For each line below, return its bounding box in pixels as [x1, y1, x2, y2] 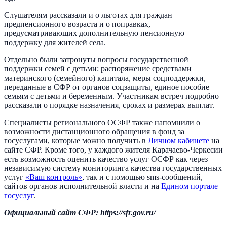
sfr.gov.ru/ [123, 208, 156, 217]
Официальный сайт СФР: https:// [4, 208, 123, 217]
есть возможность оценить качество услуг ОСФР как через [4, 154, 208, 163]
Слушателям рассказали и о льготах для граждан [4, 10, 172, 19]
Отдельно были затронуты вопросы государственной [4, 55, 188, 64]
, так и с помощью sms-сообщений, [82, 172, 203, 181]
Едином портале [161, 181, 218, 191]
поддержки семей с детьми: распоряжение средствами [4, 64, 192, 73]
